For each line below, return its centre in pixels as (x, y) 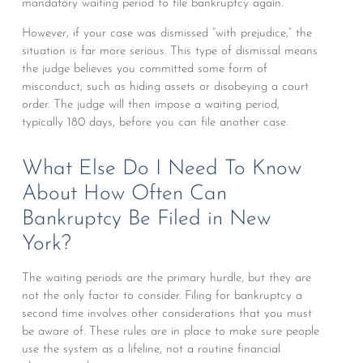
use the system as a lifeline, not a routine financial (151, 349)
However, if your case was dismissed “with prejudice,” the (167, 33)
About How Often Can (124, 194)
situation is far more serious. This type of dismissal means (169, 51)
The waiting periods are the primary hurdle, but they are (166, 278)
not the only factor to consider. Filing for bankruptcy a (162, 296)
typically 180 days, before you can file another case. (154, 122)
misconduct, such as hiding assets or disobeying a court (165, 87)
